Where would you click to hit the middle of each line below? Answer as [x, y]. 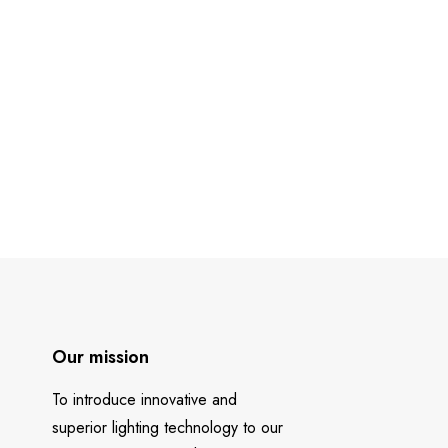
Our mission [100, 357]
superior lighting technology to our [167, 427]
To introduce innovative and [144, 399]
